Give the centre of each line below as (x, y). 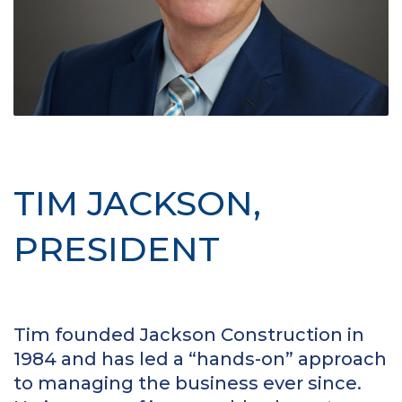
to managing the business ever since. (188, 384)
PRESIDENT (117, 249)
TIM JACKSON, (137, 203)
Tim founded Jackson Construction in (189, 335)
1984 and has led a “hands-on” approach (200, 359)
